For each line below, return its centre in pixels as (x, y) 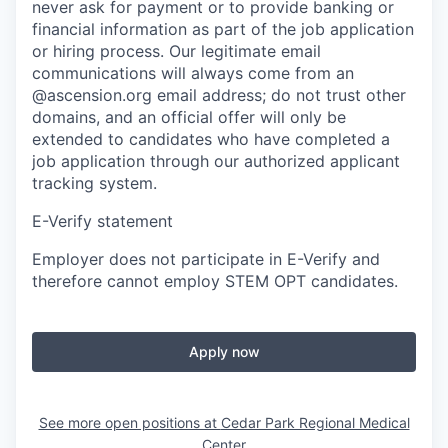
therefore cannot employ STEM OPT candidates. (215, 280)
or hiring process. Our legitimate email (176, 50)
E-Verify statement (102, 220)
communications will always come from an (193, 72)
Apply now (224, 351)
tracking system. (94, 182)
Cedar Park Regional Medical (315, 422)
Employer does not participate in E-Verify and (206, 258)
